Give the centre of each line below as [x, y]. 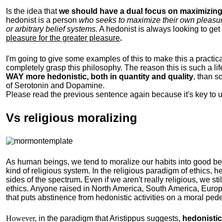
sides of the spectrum [43, 180]
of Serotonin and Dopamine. [55, 85]
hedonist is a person [42, 20]
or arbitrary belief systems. [52, 29]
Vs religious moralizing [72, 118]
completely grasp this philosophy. [65, 68]
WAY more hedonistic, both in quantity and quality [100, 77]
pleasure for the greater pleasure [63, 38]
